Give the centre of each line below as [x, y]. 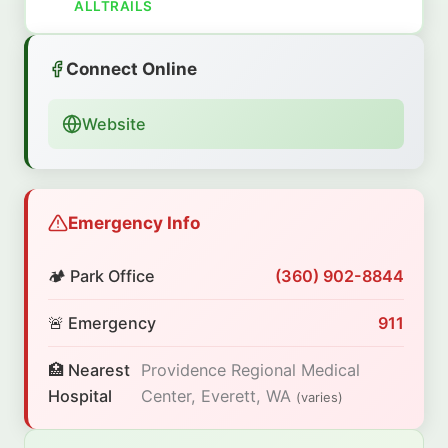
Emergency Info [134, 223]
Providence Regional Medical [250, 370]
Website [114, 124]
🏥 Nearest [89, 370]
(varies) [319, 397]
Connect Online [131, 69]
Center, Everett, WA [218, 396]
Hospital [80, 396]
